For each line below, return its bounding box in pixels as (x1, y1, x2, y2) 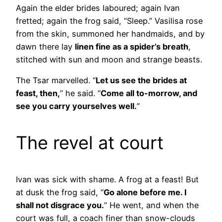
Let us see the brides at (96, 75, 187, 85)
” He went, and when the (104, 200, 199, 210)
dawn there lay (16, 41, 75, 52)
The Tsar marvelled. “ (16, 75, 96, 85)
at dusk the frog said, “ (16, 187, 104, 197)
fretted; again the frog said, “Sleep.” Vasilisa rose (16, 15, 203, 26)
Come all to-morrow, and (101, 88, 197, 98)
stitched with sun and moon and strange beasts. (16, 54, 202, 64)
